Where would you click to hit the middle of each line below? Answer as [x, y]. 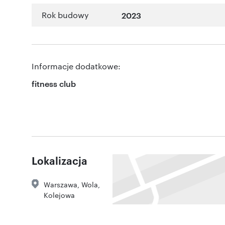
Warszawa [61, 185]
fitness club [54, 84]
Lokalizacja [60, 160]
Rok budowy [65, 15]
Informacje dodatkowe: [76, 66]
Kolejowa [59, 195]
